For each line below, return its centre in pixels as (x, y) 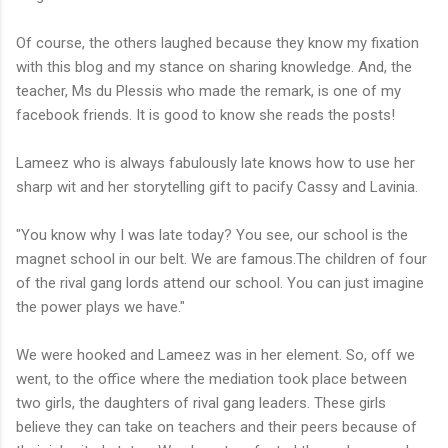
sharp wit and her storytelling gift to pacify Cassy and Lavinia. (217, 186)
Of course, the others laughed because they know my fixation (217, 42)
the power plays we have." (100, 306)
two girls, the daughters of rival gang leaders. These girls (201, 402)
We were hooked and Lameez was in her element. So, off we (215, 354)
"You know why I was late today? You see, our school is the (212, 234)
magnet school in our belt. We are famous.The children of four (221, 258)
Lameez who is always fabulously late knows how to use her (215, 162)
